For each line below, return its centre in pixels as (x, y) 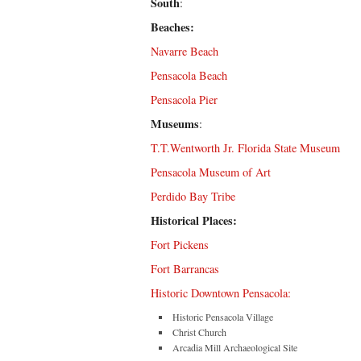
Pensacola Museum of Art (211, 172)
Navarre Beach (185, 51)
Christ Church (199, 332)
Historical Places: (194, 220)
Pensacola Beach (189, 75)
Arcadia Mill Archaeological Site (235, 347)
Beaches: (172, 27)
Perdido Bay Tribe (195, 196)
